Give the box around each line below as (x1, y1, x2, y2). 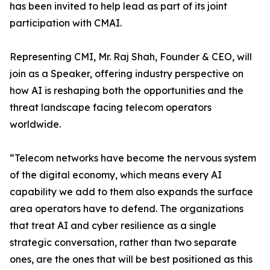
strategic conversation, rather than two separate (10, 236, 237, 249)
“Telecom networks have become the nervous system (10, 152, 256, 165)
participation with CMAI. (10, 17, 122, 30)
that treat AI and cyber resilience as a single (10, 219, 216, 232)
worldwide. (10, 118, 61, 131)
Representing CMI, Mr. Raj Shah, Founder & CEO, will (10, 51, 252, 63)
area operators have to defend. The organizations (10, 202, 243, 215)
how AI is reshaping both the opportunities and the (10, 84, 243, 97)
